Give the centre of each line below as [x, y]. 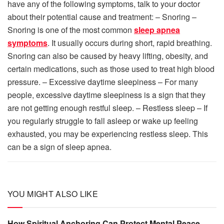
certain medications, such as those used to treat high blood [111, 69]
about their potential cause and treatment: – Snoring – [102, 17]
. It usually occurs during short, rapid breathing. [130, 43]
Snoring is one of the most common [71, 30]
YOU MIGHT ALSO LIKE [53, 194]
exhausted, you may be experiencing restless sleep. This [108, 134]
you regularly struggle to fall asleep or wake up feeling [103, 121]
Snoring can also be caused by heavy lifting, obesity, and [108, 56]
